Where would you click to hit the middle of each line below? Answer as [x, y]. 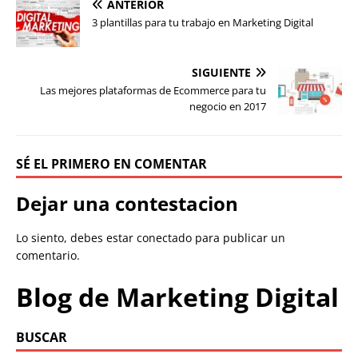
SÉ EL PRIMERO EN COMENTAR [111, 163]
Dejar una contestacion [127, 203]
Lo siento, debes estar [76, 237]
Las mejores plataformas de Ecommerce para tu [153, 90]
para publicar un [239, 237]
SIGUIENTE [221, 72]
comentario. [48, 255]
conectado [164, 237]
